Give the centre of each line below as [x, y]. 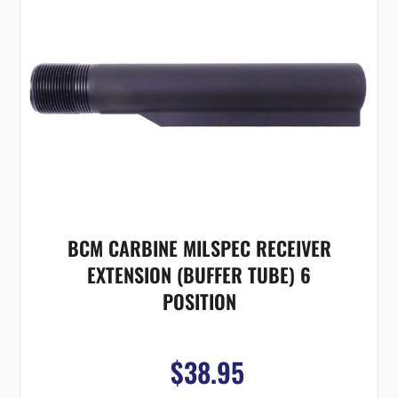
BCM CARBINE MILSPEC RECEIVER [199, 248]
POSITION [199, 302]
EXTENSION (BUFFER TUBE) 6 [199, 275]
